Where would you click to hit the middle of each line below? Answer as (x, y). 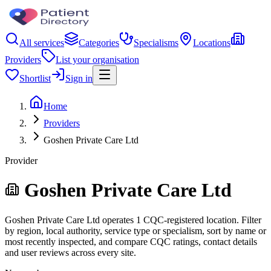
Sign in (79, 78)
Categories (99, 43)
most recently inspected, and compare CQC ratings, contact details (131, 241)
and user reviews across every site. (70, 252)
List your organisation (97, 60)
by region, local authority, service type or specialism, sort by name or (135, 230)
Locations (212, 43)
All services (42, 43)
